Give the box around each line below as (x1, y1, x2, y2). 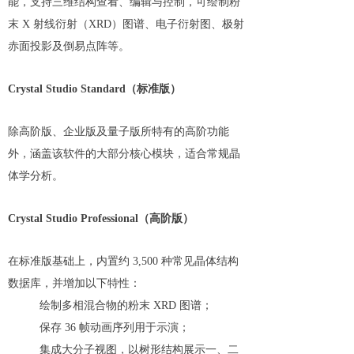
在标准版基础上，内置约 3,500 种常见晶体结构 (8, 255, 239, 268)
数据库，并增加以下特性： (8, 277, 141, 290)
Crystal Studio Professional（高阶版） (8, 213, 194, 225)
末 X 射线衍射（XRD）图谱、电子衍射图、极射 (8, 18, 244, 31)
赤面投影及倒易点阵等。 (8, 40, 130, 53)
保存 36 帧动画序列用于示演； (40, 322, 190, 334)
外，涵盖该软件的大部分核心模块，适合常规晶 (8, 148, 240, 160)
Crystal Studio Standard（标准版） (8, 83, 181, 96)
